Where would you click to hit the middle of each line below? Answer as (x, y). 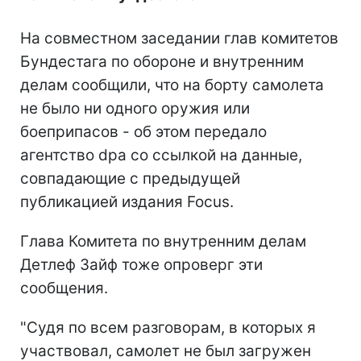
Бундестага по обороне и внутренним (162, 62)
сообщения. (64, 288)
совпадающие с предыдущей (130, 179)
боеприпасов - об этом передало (143, 132)
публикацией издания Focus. (127, 202)
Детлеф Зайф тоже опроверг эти (141, 265)
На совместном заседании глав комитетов (179, 39)
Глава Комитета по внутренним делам (163, 242)
